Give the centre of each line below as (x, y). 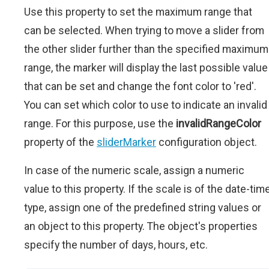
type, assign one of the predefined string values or (143, 208)
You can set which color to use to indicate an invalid (146, 105)
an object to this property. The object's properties (141, 226)
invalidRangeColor (219, 124)
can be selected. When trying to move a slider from (144, 31)
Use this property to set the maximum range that (138, 12)
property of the (60, 142)
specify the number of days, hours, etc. (116, 245)
